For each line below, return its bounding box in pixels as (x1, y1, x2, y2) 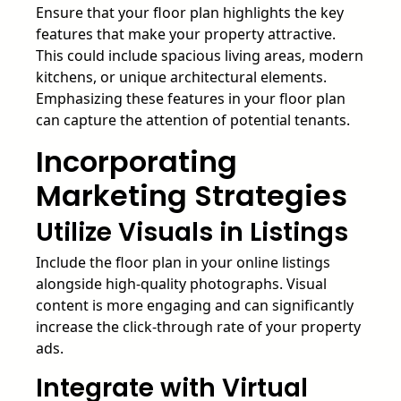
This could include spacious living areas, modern (36, 45, 363, 65)
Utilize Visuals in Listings (36, 214, 348, 250)
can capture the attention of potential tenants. (36, 109, 350, 130)
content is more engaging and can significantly (36, 294, 354, 315)
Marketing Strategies (36, 175, 347, 216)
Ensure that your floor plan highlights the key (36, 2, 344, 22)
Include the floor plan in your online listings (36, 252, 330, 272)
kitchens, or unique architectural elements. (36, 66, 327, 87)
